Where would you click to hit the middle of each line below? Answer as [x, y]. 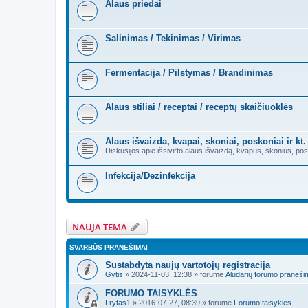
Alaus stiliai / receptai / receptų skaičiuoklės [199, 107]
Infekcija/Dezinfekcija [150, 176]
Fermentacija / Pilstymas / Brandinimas [189, 73]
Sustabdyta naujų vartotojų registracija [188, 265]
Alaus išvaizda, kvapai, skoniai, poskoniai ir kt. [206, 141]
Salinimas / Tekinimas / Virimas [173, 38]
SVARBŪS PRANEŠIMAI [109, 247]
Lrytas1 [118, 302]
